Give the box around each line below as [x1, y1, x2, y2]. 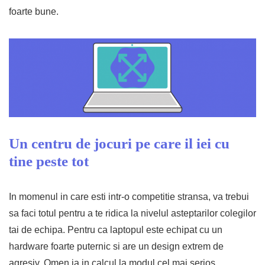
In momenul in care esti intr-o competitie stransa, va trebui [9, 192, 249, 202]
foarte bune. [9, 7, 59, 17]
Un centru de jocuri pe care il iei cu [9, 135, 230, 151]
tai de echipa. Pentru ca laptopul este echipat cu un [9, 225, 222, 235]
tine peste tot [9, 153, 89, 169]
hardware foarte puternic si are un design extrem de [9, 241, 224, 251]
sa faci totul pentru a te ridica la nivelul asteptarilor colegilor [9, 208, 256, 218]
